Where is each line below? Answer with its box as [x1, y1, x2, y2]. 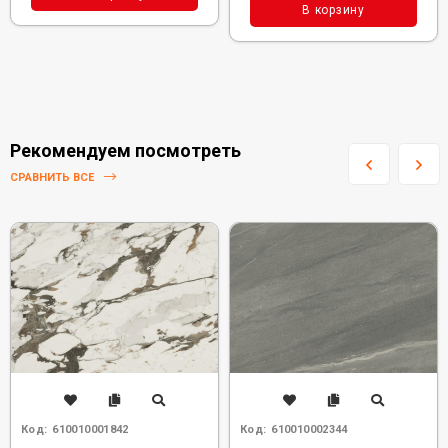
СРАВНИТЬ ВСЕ [10, 171, 97, 185]
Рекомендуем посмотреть [10, 140, 241, 161]
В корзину [302, 3, 365, 17]
